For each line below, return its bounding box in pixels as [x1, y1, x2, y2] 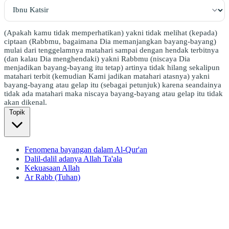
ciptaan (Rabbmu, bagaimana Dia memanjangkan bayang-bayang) [4, 37, 216, 45]
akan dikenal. [4, 98, 47, 106]
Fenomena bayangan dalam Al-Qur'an [25, 145, 147, 154]
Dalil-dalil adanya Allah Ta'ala [25, 154, 122, 163]
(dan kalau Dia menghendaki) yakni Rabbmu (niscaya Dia [4, 54, 190, 63]
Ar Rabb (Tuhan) [25, 172, 80, 181]
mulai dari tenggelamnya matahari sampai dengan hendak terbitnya [4, 45, 219, 54]
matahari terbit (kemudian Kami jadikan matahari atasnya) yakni [4, 72, 210, 80]
